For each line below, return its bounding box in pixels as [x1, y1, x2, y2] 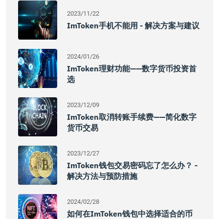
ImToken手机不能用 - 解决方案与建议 [67, 21, 199, 30]
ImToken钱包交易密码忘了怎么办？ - [67, 160, 197, 170]
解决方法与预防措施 [67, 171, 137, 181]
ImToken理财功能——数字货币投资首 [67, 64, 197, 73]
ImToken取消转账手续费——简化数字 [67, 112, 197, 122]
